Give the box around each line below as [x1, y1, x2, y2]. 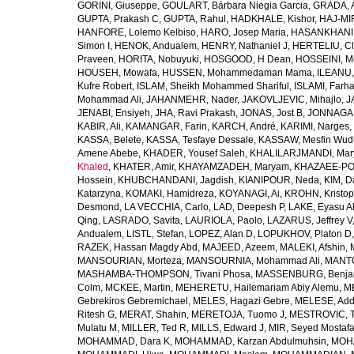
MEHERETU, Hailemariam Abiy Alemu [175, 282, 339, 293]
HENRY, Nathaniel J [201, 40, 288, 51]
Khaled [77, 161, 108, 172]
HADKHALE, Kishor [231, 13, 314, 24]
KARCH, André [212, 121, 276, 132]
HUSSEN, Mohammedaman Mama [162, 67, 312, 78]
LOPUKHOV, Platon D [258, 228, 352, 239]
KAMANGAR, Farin [126, 121, 207, 132]
